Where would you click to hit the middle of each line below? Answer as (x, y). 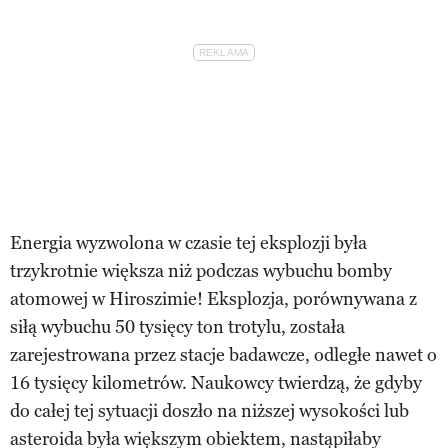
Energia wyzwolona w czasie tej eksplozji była (188, 242)
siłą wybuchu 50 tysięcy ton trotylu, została (177, 326)
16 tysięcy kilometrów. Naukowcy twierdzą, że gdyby (216, 382)
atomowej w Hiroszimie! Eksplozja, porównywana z (213, 298)
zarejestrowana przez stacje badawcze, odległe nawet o (223, 354)
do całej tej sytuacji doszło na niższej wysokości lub (209, 410)
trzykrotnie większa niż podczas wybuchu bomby (201, 270)
